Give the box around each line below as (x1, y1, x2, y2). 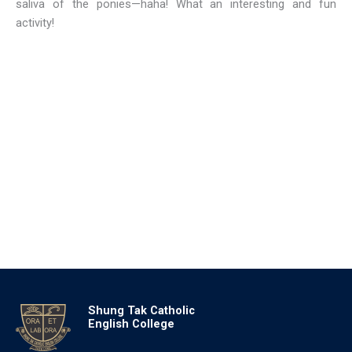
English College (87, 317, 174, 332)
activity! (16, 16, 54, 31)
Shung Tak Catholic (87, 303, 195, 318)
